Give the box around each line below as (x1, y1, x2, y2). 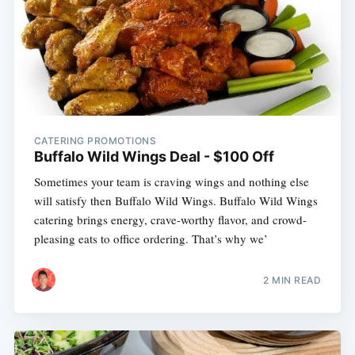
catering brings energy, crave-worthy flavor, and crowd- (33, 212, 307, 228)
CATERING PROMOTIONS (33, 135, 157, 147)
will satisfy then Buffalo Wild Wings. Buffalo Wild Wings (33, 193, 318, 209)
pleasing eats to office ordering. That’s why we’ (33, 231, 268, 247)
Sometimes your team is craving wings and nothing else (33, 174, 309, 190)
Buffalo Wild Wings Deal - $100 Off (33, 148, 274, 166)
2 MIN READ (263, 273, 322, 286)
